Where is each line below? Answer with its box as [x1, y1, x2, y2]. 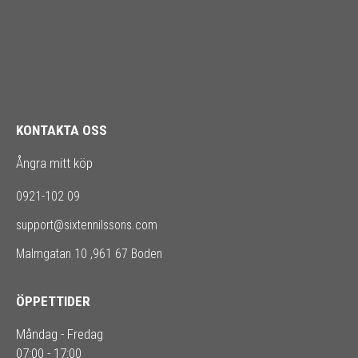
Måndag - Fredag [16, 326, 103, 342]
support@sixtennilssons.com [16, 218, 157, 233]
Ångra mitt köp [16, 155, 93, 171]
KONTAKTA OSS [16, 122, 107, 138]
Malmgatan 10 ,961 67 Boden [16, 247, 162, 261]
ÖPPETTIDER [16, 293, 90, 309]
